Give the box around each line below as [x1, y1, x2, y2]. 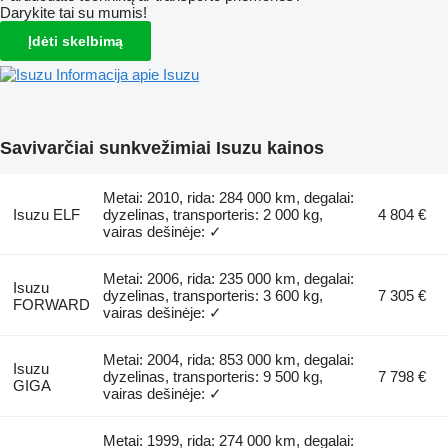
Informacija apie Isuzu [56, 65, 199, 83]
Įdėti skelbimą [28, 32, 123, 49]
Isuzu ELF [12, 205, 80, 223]
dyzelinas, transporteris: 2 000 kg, [103, 205, 324, 223]
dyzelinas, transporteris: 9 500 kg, [103, 367, 324, 385]
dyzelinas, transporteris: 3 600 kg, [103, 286, 324, 304]
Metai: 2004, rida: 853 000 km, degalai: [103, 350, 355, 368]
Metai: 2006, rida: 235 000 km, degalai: [103, 269, 355, 287]
